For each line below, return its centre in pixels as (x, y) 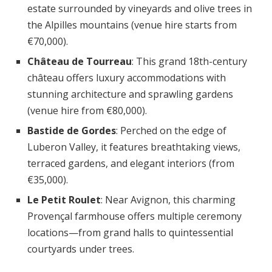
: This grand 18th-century (189, 61)
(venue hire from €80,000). (87, 110)
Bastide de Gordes (72, 131)
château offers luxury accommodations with (127, 78)
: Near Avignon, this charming (168, 200)
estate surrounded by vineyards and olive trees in (140, 8)
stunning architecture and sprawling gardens (130, 94)
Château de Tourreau (80, 61)
